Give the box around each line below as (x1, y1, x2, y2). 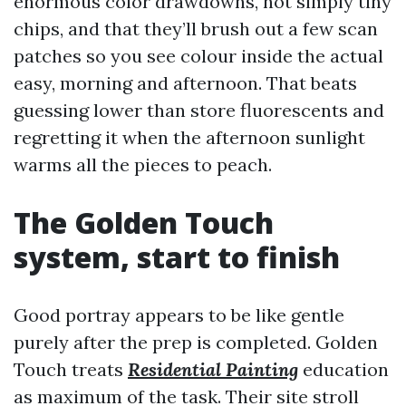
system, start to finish (14, 237, 340, 276)
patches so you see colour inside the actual (14, 44, 383, 67)
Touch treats (14, 358, 128, 381)
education (298, 358, 389, 381)
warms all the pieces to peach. (14, 153, 272, 176)
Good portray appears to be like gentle (14, 304, 344, 326)
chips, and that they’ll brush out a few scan (14, 17, 378, 40)
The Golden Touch (14, 203, 274, 242)
